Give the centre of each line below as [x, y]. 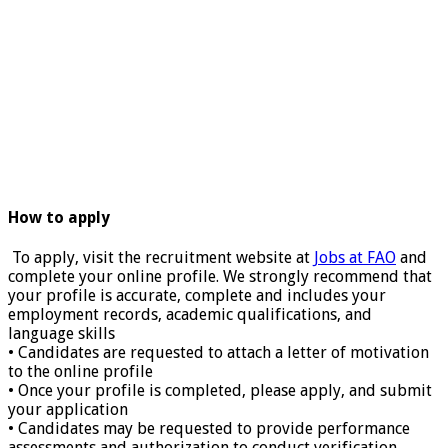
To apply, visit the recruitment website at [161, 258]
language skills [61, 334]
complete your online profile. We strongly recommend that [220, 277]
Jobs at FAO [355, 258]
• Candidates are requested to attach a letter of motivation [218, 353]
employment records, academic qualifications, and [190, 315]
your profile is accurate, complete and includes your [197, 296]
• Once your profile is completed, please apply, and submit [220, 391]
